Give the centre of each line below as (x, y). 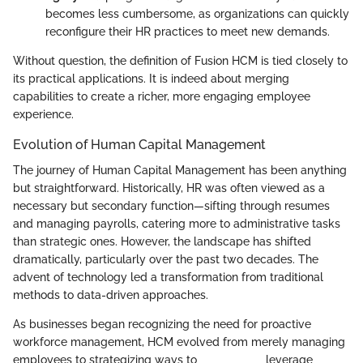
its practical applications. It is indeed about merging (151, 79)
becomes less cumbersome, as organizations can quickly (197, 14)
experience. (43, 115)
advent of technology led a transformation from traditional (168, 278)
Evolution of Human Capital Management (139, 145)
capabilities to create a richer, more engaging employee (162, 97)
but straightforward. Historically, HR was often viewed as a (169, 188)
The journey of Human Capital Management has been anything (180, 171)
